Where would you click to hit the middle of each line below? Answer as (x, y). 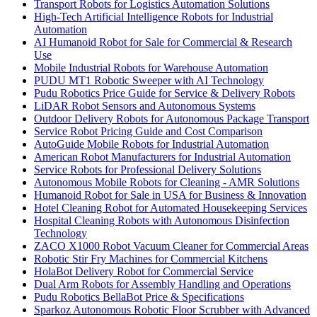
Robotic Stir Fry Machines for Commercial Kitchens (151, 258)
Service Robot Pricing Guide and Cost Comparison (148, 131)
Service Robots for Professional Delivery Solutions (148, 169)
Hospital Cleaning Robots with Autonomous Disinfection (162, 220)
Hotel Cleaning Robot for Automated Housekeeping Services (171, 207)
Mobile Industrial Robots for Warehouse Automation (151, 67)
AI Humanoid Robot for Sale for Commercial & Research (163, 42)
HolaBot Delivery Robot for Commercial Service (144, 271)
